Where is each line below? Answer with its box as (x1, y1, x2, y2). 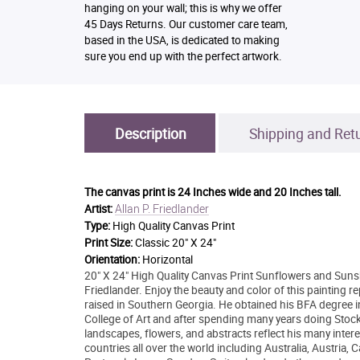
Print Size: (84, 235, 135, 251)
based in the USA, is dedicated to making (84, 33, 280, 48)
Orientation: (84, 252, 142, 268)
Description (114, 124, 186, 144)
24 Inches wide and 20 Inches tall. (177, 185, 342, 200)
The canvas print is (84, 185, 178, 200)
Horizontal (141, 252, 193, 268)
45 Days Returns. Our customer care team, (84, 17, 288, 32)
